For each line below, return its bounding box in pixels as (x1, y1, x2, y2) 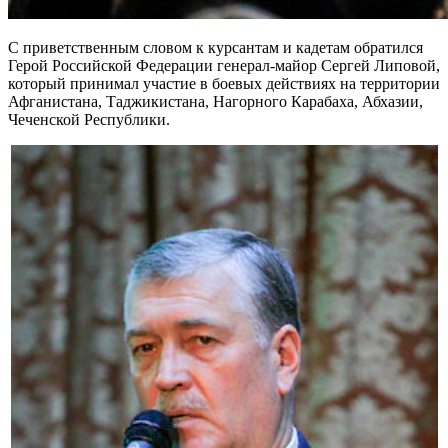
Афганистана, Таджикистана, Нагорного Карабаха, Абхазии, (8, 92, 423, 110)
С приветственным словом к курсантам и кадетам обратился (8, 38, 423, 56)
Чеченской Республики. (8, 110, 170, 128)
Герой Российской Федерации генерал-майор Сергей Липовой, (8, 56, 440, 74)
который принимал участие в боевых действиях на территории (8, 74, 440, 92)
